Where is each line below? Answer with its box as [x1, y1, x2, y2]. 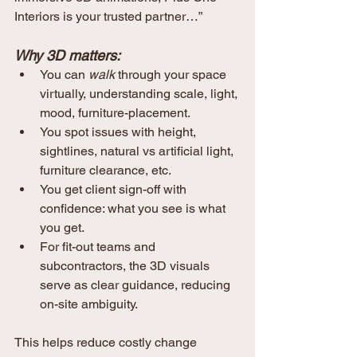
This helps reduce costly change [14, 335, 200, 351]
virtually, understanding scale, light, [40, 86, 241, 102]
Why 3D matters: [14, 47, 120, 65]
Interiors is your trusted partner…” [14, 9, 202, 25]
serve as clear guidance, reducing [40, 277, 233, 293]
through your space [115, 67, 229, 83]
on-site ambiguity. [40, 296, 138, 312]
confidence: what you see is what [40, 201, 229, 217]
